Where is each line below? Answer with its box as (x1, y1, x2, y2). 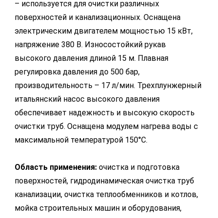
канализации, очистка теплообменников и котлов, (15, 190, 198, 199)
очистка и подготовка (97, 163, 180, 172)
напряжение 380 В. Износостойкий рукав (15, 40, 166, 49)
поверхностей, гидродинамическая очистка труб (15, 176, 194, 185)
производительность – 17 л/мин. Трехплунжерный (15, 81, 201, 90)
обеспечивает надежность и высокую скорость (15, 108, 195, 117)
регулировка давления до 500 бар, (15, 67, 140, 76)
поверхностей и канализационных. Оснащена (15, 13, 181, 22)
